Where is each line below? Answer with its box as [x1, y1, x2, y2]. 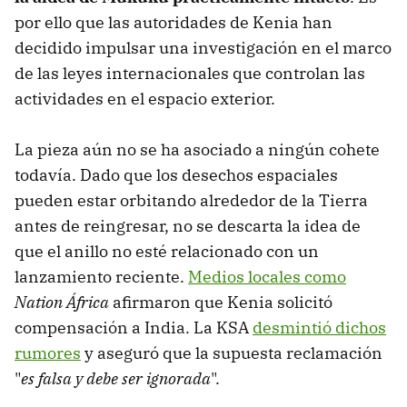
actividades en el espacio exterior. [15, 88, 275, 110]
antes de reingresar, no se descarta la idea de [15, 215, 361, 237]
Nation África [15, 292, 109, 313]
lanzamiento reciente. [15, 266, 188, 288]
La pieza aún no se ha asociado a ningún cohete [15, 139, 380, 161]
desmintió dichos [253, 317, 386, 339]
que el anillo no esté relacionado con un [15, 241, 319, 263]
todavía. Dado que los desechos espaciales [15, 164, 338, 186]
